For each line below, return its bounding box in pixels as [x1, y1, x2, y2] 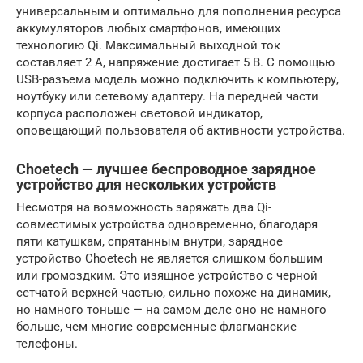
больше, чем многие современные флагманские [16, 318, 297, 334]
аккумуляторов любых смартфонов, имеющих [16, 20, 280, 36]
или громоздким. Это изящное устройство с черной [16, 267, 318, 283]
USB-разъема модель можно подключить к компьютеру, [16, 71, 339, 87]
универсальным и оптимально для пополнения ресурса [16, 3, 341, 19]
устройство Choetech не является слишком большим [16, 250, 322, 266]
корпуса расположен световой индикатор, [16, 105, 263, 121]
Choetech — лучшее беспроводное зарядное [16, 160, 316, 177]
